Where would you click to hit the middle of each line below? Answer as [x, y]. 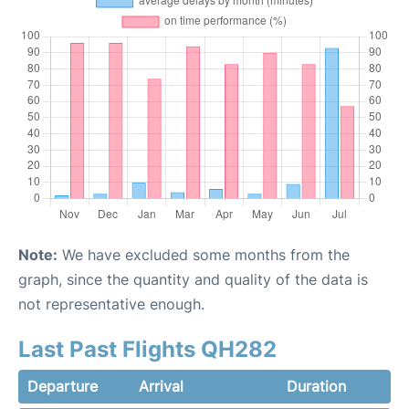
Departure [63, 387]
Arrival [162, 387]
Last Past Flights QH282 [147, 350]
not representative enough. [111, 304]
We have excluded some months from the [204, 255]
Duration [316, 387]
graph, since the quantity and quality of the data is [193, 280]
